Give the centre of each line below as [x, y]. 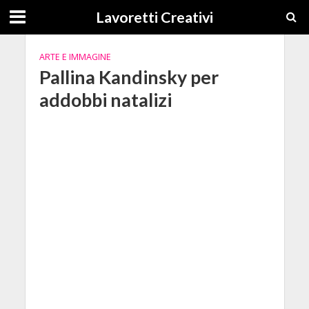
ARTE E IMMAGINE [75, 57]
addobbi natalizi [105, 100]
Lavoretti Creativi [154, 17]
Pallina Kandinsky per [129, 77]
